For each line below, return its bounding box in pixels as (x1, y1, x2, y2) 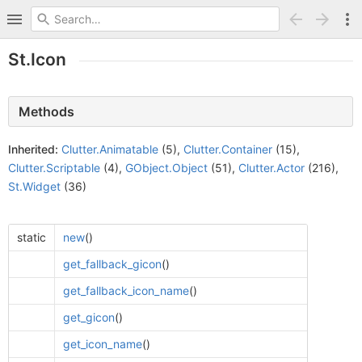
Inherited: (8, 142, 58, 156)
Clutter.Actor (238, 161, 305, 175)
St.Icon (8, 49, 66, 69)
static (16, 230, 46, 244)
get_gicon (62, 310, 115, 324)
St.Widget (8, 179, 61, 193)
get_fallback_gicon (62, 257, 162, 271)
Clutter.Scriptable (8, 161, 100, 175)
